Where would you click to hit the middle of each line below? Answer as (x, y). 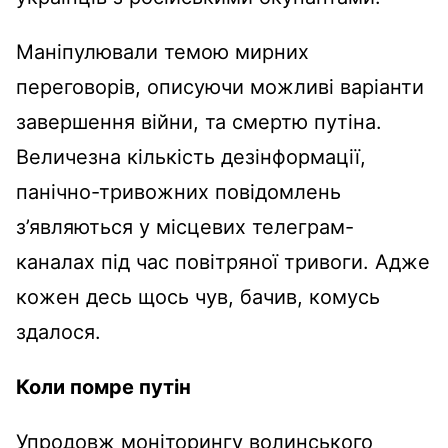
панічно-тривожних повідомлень (178, 192)
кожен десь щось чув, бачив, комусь (198, 297)
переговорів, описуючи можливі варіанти (220, 87)
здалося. (58, 332)
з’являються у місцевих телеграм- (185, 227)
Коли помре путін (103, 387)
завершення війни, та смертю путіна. (199, 122)
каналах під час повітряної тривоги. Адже (223, 262)
